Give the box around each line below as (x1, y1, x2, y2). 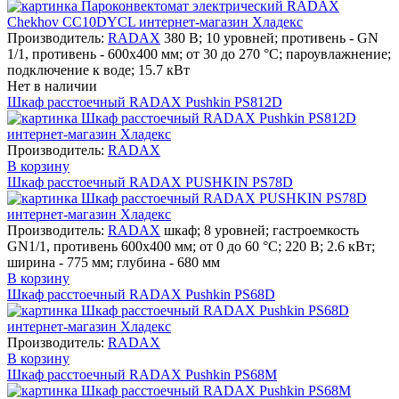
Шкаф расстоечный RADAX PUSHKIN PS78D (7, 174, 293, 190)
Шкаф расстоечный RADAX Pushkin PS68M (7, 366, 277, 382)
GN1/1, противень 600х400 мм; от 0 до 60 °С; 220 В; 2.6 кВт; (7, 238, 375, 254)
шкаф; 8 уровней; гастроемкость (164, 222, 359, 238)
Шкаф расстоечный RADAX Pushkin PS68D (7, 286, 275, 302)
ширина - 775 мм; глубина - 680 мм (7, 254, 220, 270)
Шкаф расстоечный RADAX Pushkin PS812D (7, 94, 282, 110)
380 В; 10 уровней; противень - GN (164, 29, 379, 45)
